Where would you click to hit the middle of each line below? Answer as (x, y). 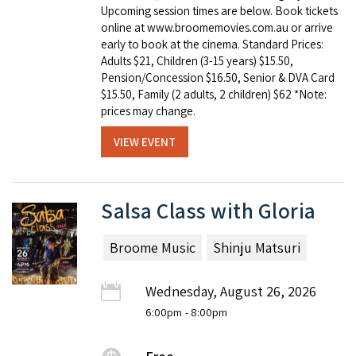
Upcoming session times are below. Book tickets (219, 11)
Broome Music (153, 248)
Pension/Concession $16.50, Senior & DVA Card (218, 78)
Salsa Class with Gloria (209, 211)
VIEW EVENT (145, 142)
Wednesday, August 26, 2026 (231, 292)
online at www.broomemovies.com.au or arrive (217, 28)
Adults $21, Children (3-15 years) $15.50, (197, 61)
